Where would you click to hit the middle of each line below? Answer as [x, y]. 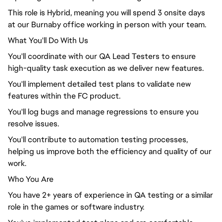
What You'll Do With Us [48, 40]
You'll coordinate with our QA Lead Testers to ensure [102, 56]
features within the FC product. [64, 96]
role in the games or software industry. [76, 207]
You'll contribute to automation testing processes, [98, 139]
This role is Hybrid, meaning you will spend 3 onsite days [107, 13]
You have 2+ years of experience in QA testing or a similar [111, 195]
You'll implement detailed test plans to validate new [99, 84]
